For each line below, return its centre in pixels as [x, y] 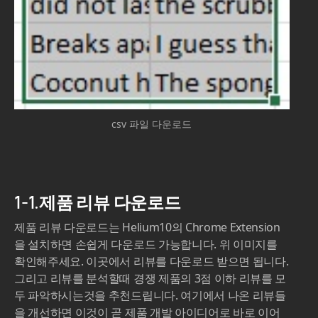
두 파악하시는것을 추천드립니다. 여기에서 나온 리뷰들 [150, 296]
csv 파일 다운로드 [152, 124]
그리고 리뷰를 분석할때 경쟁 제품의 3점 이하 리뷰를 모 [150, 279]
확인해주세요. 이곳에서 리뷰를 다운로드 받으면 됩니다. [152, 262]
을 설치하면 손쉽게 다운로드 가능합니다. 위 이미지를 [146, 245]
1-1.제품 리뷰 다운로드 [98, 202]
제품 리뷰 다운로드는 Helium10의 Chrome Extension [147, 227]
